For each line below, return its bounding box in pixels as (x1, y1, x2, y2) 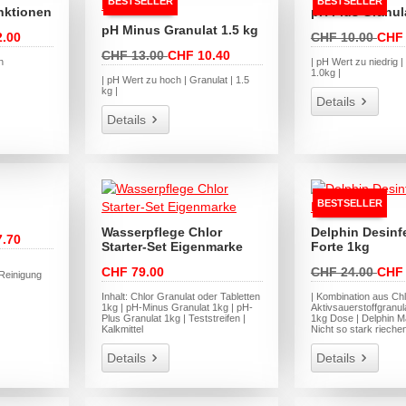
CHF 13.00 (101, 48, 168, 63)
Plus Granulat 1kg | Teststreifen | (101, 312, 246, 324)
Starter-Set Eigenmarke (101, 238, 243, 254)
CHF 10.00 (310, 30, 377, 45)
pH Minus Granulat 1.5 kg (101, 23, 258, 38)
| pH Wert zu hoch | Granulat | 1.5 (101, 74, 249, 86)
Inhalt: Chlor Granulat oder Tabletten (101, 290, 260, 302)
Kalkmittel (101, 323, 143, 334)
